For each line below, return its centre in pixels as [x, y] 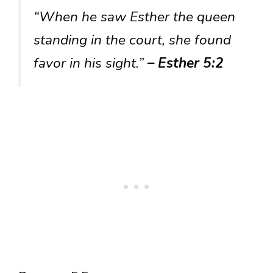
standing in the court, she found [132, 40]
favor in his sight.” [90, 63]
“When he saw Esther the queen [134, 17]
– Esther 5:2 [186, 63]
